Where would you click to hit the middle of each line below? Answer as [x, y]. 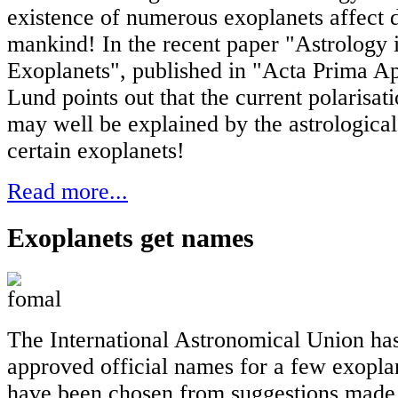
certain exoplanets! [96, 151]
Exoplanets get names [131, 238]
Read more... [68, 192]
